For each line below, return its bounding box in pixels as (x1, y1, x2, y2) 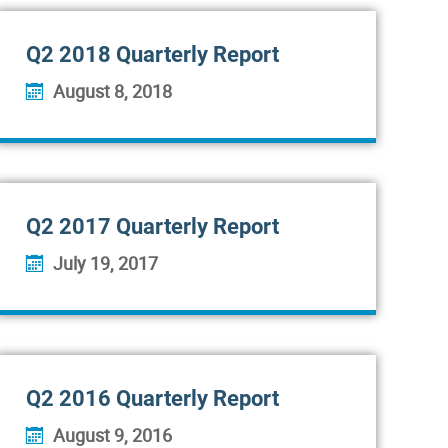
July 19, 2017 (53, 251, 158, 275)
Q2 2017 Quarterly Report (26, 214, 279, 239)
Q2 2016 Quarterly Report (26, 386, 279, 411)
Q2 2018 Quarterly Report (26, 42, 279, 67)
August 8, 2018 (53, 79, 172, 103)
